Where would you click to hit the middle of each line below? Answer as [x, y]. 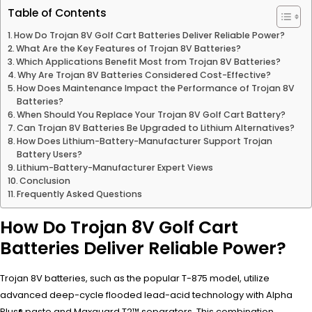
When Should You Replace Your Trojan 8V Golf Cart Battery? [151, 114]
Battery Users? [50, 154]
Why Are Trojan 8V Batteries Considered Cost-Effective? [145, 75]
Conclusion [45, 180]
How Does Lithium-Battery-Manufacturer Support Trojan [145, 141]
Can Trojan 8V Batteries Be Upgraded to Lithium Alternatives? [156, 127]
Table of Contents [57, 13]
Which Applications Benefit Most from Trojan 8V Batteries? [149, 61]
